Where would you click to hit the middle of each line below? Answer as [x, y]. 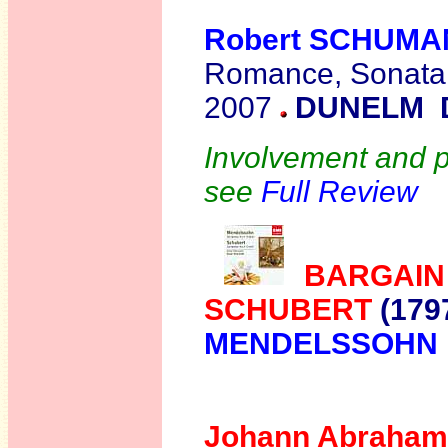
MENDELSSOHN [321, 343]
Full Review [339, 191]
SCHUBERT [292, 309]
